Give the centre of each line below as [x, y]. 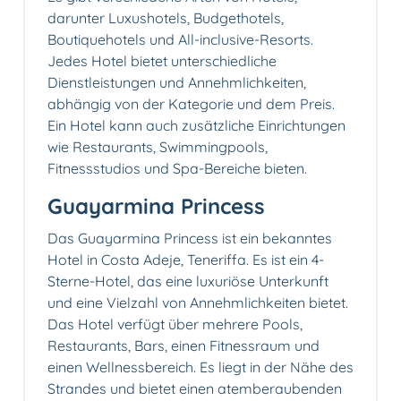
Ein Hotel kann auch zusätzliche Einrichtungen [196, 125]
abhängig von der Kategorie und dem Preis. [191, 103]
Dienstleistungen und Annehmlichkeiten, [177, 82]
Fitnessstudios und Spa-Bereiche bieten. [177, 168]
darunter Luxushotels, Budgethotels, [166, 17]
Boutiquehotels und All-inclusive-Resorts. [180, 39]
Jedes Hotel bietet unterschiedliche [162, 60]
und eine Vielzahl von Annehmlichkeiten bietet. [198, 302]
